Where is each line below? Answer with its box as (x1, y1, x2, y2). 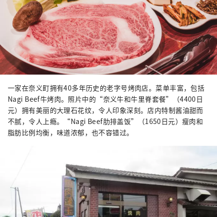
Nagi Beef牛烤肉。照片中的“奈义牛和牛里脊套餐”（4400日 (8, 93, 203, 104)
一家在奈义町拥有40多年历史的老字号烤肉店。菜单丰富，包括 (8, 82, 205, 93)
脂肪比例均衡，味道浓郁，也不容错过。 (8, 127, 134, 137)
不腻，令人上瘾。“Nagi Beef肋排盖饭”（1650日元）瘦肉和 (8, 116, 203, 126)
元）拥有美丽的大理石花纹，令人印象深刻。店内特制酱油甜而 (8, 105, 203, 115)
